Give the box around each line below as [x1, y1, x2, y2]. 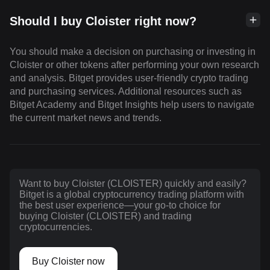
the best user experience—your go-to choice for [19, 200, 221, 210]
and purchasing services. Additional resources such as [10, 86, 242, 96]
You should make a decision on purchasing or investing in [10, 46, 256, 57]
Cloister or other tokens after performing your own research [10, 60, 259, 70]
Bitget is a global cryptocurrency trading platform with [19, 189, 244, 199]
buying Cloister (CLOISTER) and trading [19, 211, 192, 221]
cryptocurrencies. [19, 222, 92, 232]
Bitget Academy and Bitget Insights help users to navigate [10, 99, 254, 110]
